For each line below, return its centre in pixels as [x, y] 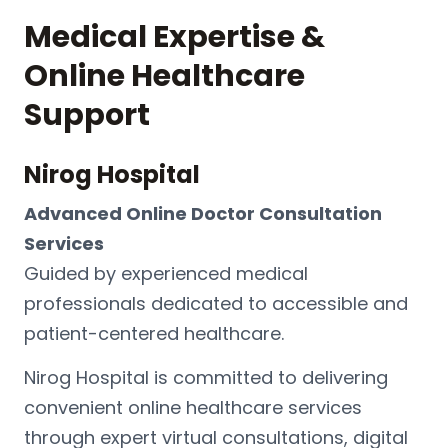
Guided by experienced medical [166, 274]
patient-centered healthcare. [154, 334]
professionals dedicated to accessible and [216, 304]
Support [87, 115]
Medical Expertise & [174, 37]
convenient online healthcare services [193, 408]
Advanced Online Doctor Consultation [203, 214]
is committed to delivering [268, 378]
